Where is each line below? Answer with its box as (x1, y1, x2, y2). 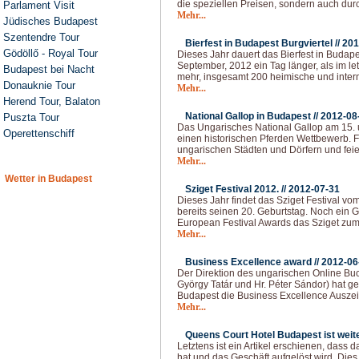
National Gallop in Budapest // (185, 111, 321, 122)
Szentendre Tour (3, 31, 79, 43)
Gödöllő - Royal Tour (3, 47, 98, 59)
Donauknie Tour (3, 79, 75, 91)
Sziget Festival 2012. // (185, 184, 288, 195)
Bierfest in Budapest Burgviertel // (185, 38, 342, 49)
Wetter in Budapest (5, 173, 92, 184)
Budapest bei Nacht (3, 63, 95, 75)
